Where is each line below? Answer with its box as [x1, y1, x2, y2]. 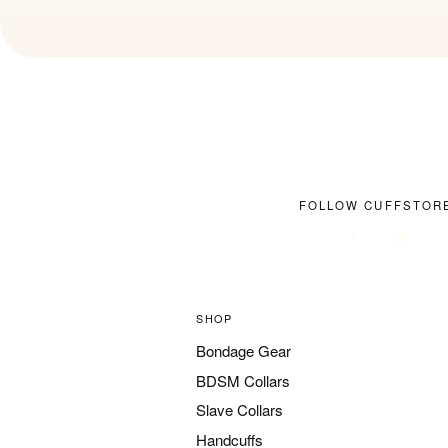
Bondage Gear [196, 340, 291, 362]
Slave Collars [196, 399, 283, 421]
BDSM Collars [196, 369, 290, 391]
